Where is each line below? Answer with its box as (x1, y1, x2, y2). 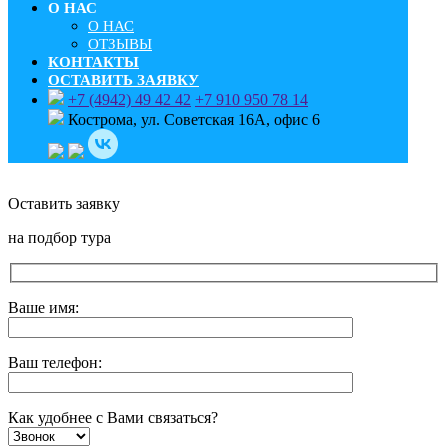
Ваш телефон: (8, 354, 102, 372)
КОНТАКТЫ (48, 54, 139, 71)
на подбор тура (8, 229, 111, 247)
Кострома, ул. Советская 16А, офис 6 (68, 111, 320, 129)
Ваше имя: (8, 299, 79, 317)
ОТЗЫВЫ (88, 36, 152, 53)
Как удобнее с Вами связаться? (8, 409, 218, 427)
